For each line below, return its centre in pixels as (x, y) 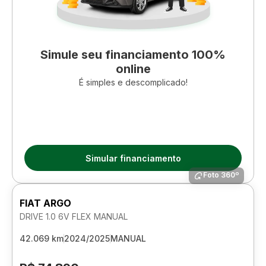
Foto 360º (221, 175)
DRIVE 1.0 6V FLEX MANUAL (74, 216)
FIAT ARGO (45, 203)
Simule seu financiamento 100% (133, 55)
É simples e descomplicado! (133, 82)
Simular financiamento (133, 158)
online (133, 69)
